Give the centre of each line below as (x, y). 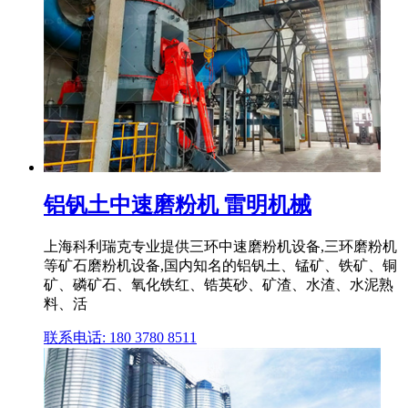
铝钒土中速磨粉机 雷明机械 (178, 204)
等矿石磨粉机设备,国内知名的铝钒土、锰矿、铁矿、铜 (220, 265)
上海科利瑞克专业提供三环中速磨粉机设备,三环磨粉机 (220, 246)
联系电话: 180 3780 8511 (120, 337)
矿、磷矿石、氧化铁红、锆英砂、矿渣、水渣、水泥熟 (219, 284)
